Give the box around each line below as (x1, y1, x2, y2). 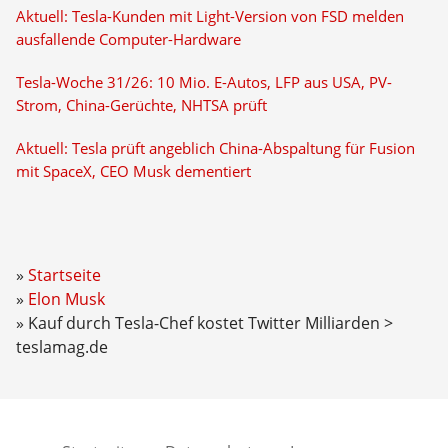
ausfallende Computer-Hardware (15, 30, 241, 49)
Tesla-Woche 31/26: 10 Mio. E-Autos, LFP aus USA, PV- (15, 73, 392, 92)
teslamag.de (15, 336, 108, 358)
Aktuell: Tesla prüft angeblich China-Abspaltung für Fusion (15, 139, 415, 158)
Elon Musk (27, 288, 105, 310)
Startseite (27, 264, 101, 286)
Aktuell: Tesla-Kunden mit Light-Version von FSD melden (15, 7, 404, 26)
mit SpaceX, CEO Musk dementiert (15, 162, 251, 181)
